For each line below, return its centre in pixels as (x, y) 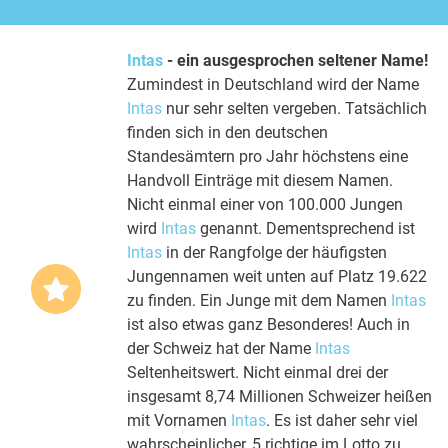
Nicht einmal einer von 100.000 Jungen (265, 204)
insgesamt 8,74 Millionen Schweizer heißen (279, 396)
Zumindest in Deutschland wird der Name (273, 84)
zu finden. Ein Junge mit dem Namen (259, 300)
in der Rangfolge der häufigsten (274, 252)
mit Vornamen (179, 420)
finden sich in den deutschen (227, 132)
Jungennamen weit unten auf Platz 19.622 (277, 276)
